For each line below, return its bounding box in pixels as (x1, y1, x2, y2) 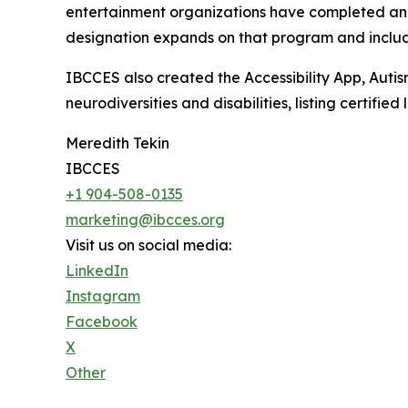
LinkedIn (66, 260, 128, 280)
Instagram (66, 286, 140, 305)
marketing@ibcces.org (66, 209, 225, 229)
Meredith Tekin (66, 133, 169, 152)
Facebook (66, 311, 138, 331)
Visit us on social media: (66, 235, 231, 254)
